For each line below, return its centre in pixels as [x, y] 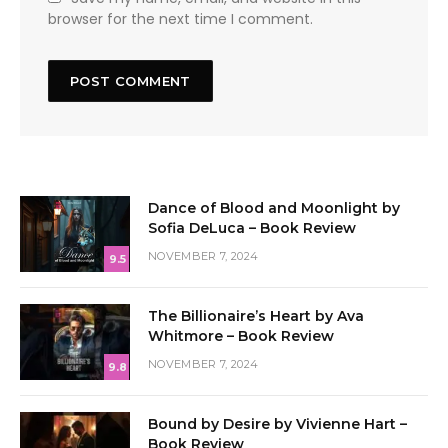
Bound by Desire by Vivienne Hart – [277, 423]
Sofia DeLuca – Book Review [252, 227]
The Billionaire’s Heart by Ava [256, 315]
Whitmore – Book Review [241, 335]
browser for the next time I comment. [180, 18]
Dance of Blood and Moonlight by [274, 207]
